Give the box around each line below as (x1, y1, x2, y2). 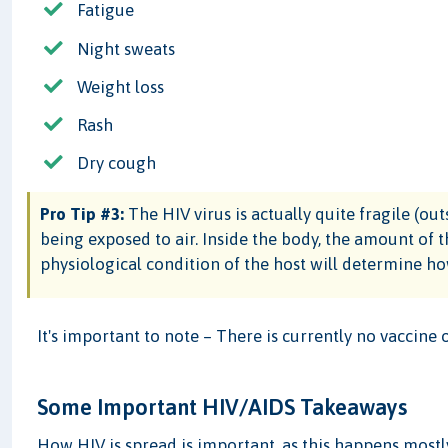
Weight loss (77, 76, 165, 97)
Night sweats (77, 38, 176, 59)
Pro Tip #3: (40, 204, 125, 225)
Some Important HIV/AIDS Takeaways (37, 393, 408, 420)
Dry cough (77, 153, 157, 174)
